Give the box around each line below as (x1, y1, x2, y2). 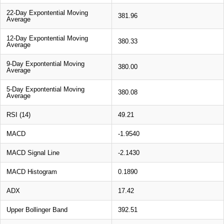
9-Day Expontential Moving (6, 59, 84, 67)
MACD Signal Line (6, 148, 59, 156)
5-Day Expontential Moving (6, 85, 84, 93)
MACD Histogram (6, 167, 57, 175)
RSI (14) (6, 110, 30, 118)
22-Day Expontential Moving (6, 8, 88, 16)
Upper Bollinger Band (6, 205, 67, 213)
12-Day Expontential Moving (6, 34, 88, 42)
